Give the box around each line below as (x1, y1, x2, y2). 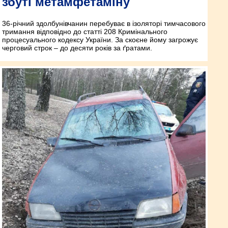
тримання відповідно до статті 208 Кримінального (2, 27, 167, 36)
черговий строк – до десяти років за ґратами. (2, 44, 152, 52)
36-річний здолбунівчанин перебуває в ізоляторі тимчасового (2, 19, 206, 28)
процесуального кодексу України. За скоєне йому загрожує (2, 36, 198, 44)
